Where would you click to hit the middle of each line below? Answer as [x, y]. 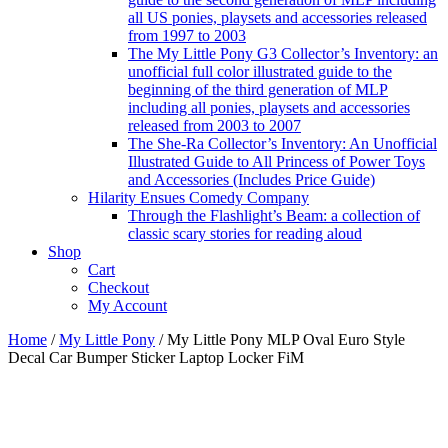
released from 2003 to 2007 [214, 125]
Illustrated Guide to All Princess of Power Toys [276, 161]
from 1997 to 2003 [187, 35]
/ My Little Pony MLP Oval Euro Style [280, 339]
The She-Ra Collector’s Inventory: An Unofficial [282, 143]
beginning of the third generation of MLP [258, 89]
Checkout [118, 287]
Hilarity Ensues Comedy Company [198, 197]
